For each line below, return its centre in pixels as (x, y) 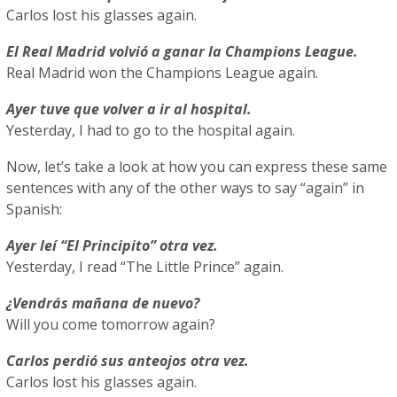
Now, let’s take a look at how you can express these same (197, 167)
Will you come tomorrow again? (113, 324)
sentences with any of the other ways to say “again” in (186, 188)
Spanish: (36, 209)
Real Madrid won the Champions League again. (164, 73)
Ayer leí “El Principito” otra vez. (114, 245)
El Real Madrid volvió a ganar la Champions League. (184, 51)
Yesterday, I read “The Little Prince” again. (147, 267)
